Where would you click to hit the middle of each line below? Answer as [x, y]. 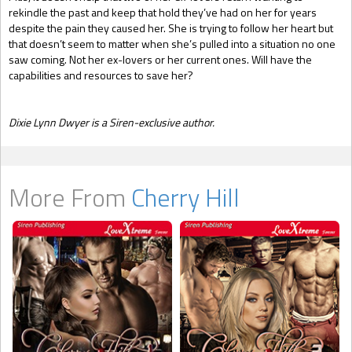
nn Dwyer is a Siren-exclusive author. [129, 122]
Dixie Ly [26, 122]
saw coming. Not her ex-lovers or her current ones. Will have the [160, 59]
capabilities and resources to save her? [101, 75]
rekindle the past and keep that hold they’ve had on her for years [163, 12]
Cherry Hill [185, 197]
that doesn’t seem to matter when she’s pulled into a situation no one [172, 44]
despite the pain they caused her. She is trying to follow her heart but [171, 28]
